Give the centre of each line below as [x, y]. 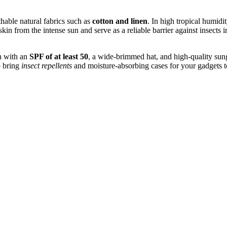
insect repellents [47, 66]
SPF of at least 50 [59, 57]
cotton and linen [120, 21]
